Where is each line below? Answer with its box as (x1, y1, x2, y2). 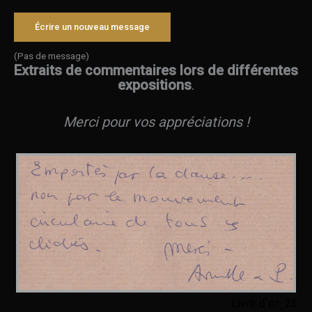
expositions (118, 77, 192, 94)
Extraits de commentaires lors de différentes (14, 62, 298, 79)
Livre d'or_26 (232, 296, 297, 309)
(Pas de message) (14, 50, 89, 62)
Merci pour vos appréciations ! (63, 114, 249, 131)
